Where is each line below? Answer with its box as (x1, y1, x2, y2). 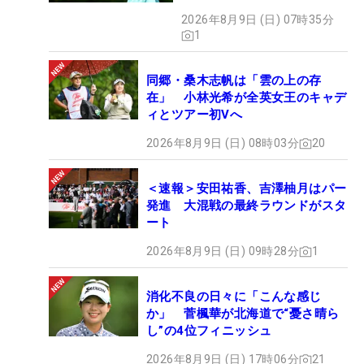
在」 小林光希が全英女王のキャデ (146, 90, 347, 106)
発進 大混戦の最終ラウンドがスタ (146, 198, 347, 214)
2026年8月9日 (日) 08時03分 (146, 136, 299, 150)
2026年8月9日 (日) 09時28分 (146, 245, 299, 258)
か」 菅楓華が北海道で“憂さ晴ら (146, 306, 340, 322)
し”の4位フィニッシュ (146, 323, 272, 339)
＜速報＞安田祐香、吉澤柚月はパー (146, 181, 347, 197)
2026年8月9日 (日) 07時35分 (181, 13, 334, 27)
